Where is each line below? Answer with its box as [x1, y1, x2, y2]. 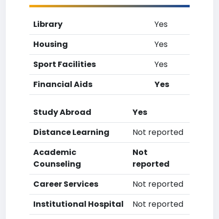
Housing [33, 39, 68, 50]
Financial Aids [33, 79, 92, 90]
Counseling [33, 158, 81, 170]
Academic [33, 147, 76, 158]
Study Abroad [33, 107, 91, 118]
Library [33, 19, 63, 30]
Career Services [33, 178, 98, 190]
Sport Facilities [33, 59, 96, 70]
